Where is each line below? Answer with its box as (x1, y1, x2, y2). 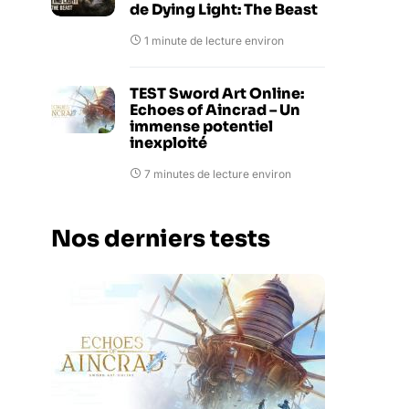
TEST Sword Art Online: (130, 84, 304, 103)
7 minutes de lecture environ (144, 167, 291, 181)
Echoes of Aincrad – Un (130, 100, 300, 120)
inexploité (130, 133, 207, 152)
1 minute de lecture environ (144, 34, 284, 47)
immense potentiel (130, 117, 273, 136)
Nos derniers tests (51, 225, 270, 253)
